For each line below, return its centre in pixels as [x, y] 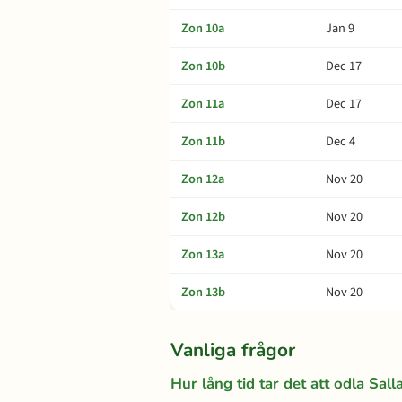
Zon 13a [203, 254]
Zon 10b [203, 66]
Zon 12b [203, 217]
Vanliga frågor [233, 350]
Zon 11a [203, 104]
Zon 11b [203, 141]
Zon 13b [203, 292]
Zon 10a [203, 28]
